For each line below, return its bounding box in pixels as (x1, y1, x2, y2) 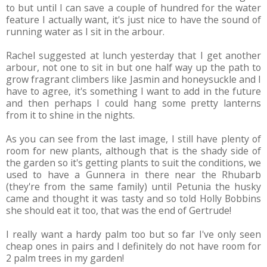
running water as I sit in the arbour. (6, 24, 164, 38)
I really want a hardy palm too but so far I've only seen (6, 227, 261, 241)
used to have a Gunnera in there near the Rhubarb (6, 167, 261, 181)
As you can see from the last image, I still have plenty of (6, 132, 261, 145)
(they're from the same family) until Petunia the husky (6, 179, 261, 193)
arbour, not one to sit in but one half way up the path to (6, 60, 261, 74)
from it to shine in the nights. (6, 108, 135, 122)
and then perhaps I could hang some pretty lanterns (6, 96, 261, 110)
